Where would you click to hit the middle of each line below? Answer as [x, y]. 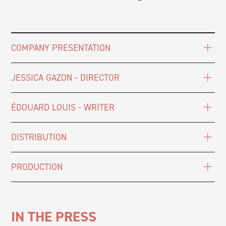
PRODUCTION [37, 167]
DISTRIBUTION [39, 137]
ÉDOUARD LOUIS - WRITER [63, 107]
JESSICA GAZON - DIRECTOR [66, 77]
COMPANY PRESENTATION [61, 48]
